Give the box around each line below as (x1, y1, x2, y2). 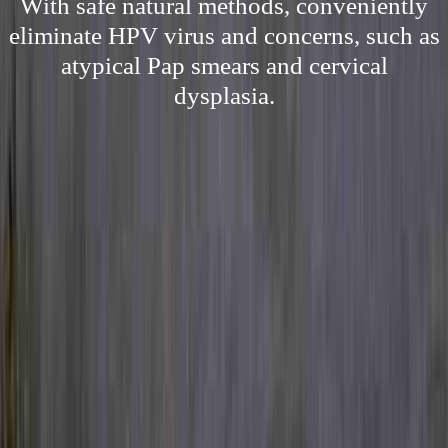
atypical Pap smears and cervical (60, 52, 388, 79)
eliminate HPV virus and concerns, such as (8, 22, 440, 49)
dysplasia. (173, 82, 275, 109)
